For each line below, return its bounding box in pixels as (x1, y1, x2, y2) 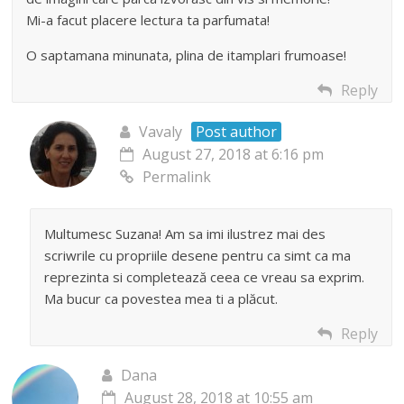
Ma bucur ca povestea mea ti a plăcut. (44, 289, 279, 308)
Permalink (142, 167, 212, 188)
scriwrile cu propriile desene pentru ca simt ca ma (44, 246, 352, 265)
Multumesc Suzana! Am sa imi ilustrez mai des (44, 225, 326, 243)
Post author (196, 122, 278, 142)
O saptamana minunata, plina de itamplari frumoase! (26, 46, 347, 65)
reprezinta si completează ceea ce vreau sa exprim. (44, 268, 365, 287)
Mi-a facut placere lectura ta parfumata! (26, 11, 271, 30)
